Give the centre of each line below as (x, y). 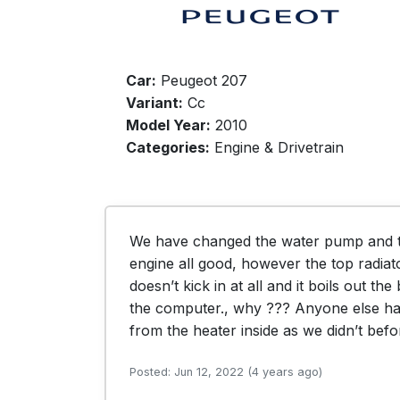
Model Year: (168, 125)
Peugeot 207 (202, 80)
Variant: (154, 103)
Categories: (168, 147)
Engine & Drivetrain (277, 147)
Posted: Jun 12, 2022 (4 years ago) (226, 372)
